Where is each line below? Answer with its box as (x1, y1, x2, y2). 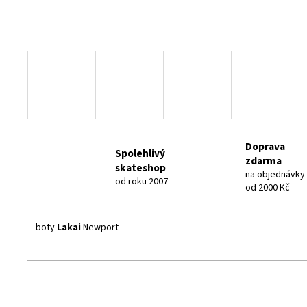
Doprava (245, 139, 285, 154)
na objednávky (245, 168, 305, 182)
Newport (81, 221, 119, 234)
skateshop (115, 160, 166, 175)
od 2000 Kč (245, 181, 290, 195)
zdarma (245, 153, 282, 169)
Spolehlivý (115, 145, 165, 161)
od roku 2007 (115, 174, 168, 188)
